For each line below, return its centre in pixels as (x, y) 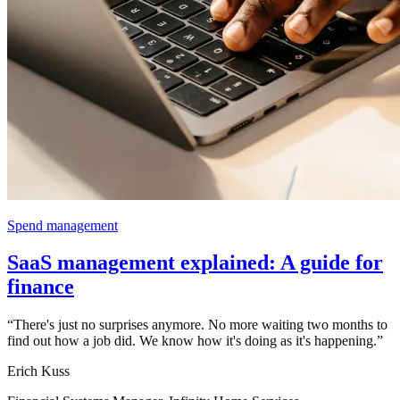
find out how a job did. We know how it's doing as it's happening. (192, 341)
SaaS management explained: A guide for (195, 263)
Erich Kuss (38, 371)
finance (41, 287)
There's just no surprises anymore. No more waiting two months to (200, 325)
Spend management (62, 225)
